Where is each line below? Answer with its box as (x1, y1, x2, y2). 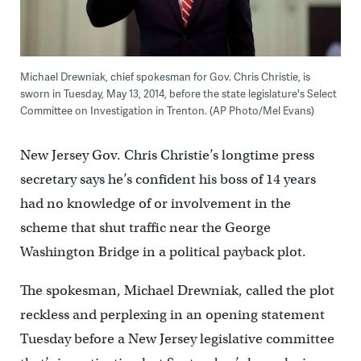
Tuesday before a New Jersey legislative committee (19, 330, 334, 348)
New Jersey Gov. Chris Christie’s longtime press (19, 147, 314, 164)
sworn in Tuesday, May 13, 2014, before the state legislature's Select (19, 86, 337, 102)
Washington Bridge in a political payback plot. (19, 243, 306, 261)
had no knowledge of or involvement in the (19, 195, 291, 213)
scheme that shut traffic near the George (19, 219, 271, 237)
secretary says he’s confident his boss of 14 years (19, 171, 316, 189)
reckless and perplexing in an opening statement (19, 306, 325, 324)
